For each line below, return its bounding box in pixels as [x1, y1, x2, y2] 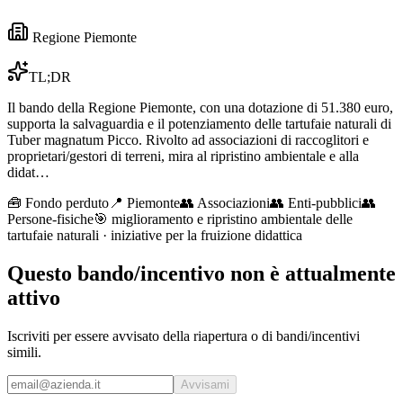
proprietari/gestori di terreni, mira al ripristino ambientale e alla [7, 148, 359, 164]
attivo [7, 285, 60, 309]
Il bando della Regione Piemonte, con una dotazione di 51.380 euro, [7, 99, 393, 115]
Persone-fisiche [7, 210, 94, 227]
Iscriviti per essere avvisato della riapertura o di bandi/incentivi [7, 327, 360, 344]
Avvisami [181, 377, 229, 391]
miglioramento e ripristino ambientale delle [112, 210, 353, 227]
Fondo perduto [25, 194, 109, 210]
